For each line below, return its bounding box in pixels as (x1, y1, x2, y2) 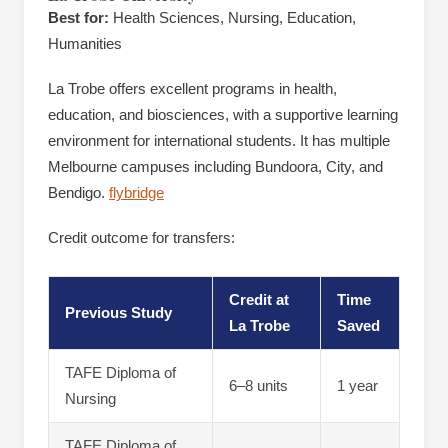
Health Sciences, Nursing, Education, (109, 9, 356, 27)
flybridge (109, 184, 164, 202)
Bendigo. (48, 184, 109, 202)
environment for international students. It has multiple (48, 132, 390, 150)
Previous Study (65, 304, 172, 322)
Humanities (48, 35, 122, 53)
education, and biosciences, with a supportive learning (48, 106, 398, 124)
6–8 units (229, 377, 288, 395)
